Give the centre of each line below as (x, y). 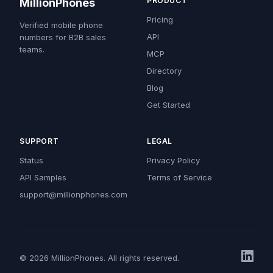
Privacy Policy (173, 160)
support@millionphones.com (73, 194)
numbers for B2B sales (63, 37)
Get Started (168, 105)
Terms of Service (179, 177)
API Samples (43, 177)
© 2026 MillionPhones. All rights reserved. (99, 257)
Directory (164, 71)
